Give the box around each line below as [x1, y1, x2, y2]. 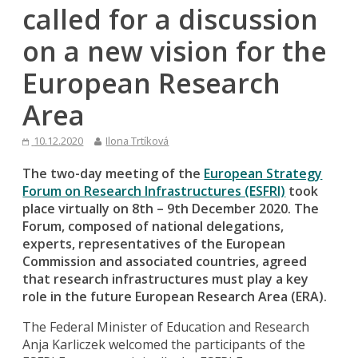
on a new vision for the [22, 32, 328, 70]
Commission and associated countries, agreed [22, 252, 308, 270]
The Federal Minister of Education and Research [22, 317, 310, 336]
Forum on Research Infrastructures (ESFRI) [22, 181, 286, 200]
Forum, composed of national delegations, [22, 217, 284, 235]
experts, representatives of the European [22, 234, 286, 253]
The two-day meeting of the [22, 164, 205, 182]
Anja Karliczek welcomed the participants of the [22, 335, 306, 353]
